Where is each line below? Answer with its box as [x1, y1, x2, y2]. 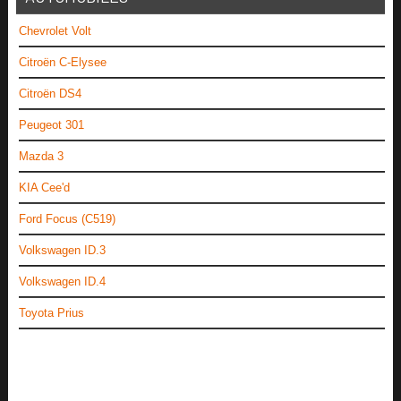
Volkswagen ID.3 [18, 243, 106, 258]
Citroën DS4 [18, 87, 81, 101]
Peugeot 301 [18, 118, 84, 132]
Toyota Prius [18, 306, 84, 320]
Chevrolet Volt [18, 24, 91, 38]
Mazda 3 [18, 149, 64, 164]
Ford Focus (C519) [18, 212, 115, 226]
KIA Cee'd [18, 181, 70, 195]
